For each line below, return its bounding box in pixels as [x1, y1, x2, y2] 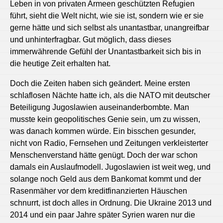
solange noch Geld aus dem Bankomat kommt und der [10, 174, 201, 183]
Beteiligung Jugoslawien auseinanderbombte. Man [10, 103, 189, 111]
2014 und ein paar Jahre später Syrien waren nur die [10, 210, 195, 219]
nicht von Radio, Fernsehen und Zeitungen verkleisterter [10, 138, 208, 147]
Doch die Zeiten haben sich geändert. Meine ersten [10, 79, 190, 88]
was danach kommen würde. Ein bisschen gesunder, [10, 126, 196, 135]
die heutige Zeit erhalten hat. [10, 59, 111, 68]
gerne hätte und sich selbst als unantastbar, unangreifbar [10, 23, 209, 32]
